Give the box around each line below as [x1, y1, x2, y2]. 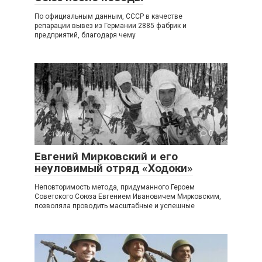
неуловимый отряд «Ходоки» [35, 161, 193, 175]
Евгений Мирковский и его [35, 149, 178, 163]
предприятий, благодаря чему [35, 30, 136, 39]
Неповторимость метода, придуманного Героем [35, 182, 195, 191]
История [43, 129, 71, 137]
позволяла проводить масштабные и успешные [35, 201, 195, 210]
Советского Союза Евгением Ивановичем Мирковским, [35, 192, 221, 201]
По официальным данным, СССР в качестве [35, 12, 182, 20]
